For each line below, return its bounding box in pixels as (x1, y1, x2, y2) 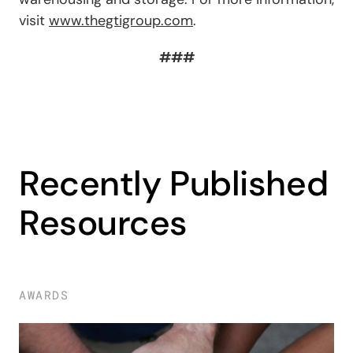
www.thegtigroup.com (49, 10, 193, 30)
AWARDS (19, 287, 69, 303)
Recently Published (19, 160, 329, 206)
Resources (19, 199, 188, 246)
